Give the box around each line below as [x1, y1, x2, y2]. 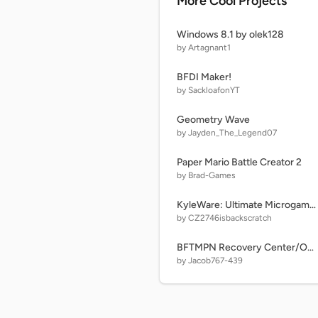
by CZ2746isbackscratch [177, 213, 272, 223]
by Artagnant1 [177, 43, 231, 53]
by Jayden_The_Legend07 [177, 128, 277, 138]
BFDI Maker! [177, 71, 231, 83]
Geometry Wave [177, 114, 250, 126]
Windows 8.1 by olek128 [177, 28, 284, 40]
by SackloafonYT [177, 85, 240, 95]
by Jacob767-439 [177, 256, 243, 265]
